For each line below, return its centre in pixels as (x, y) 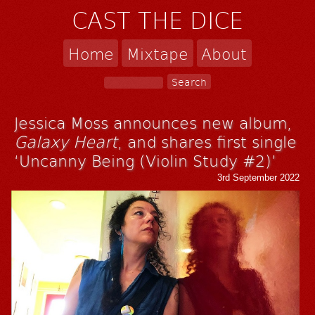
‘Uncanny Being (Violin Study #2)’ (146, 160)
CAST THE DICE (157, 20)
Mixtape (157, 53)
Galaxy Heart (66, 141)
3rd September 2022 (259, 177)
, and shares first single (207, 141)
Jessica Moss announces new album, (153, 122)
